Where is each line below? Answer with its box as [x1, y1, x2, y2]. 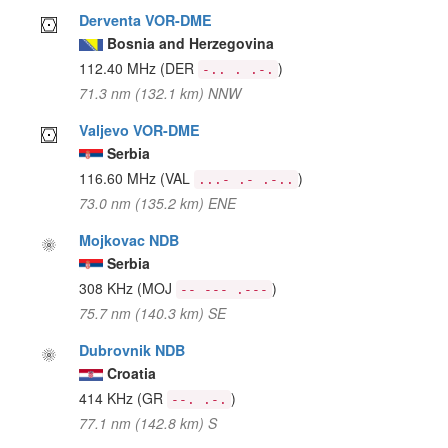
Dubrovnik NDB [79, 339, 186, 360]
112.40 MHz [79, 57, 161, 78]
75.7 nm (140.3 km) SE [79, 302, 227, 323]
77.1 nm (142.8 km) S [79, 412, 218, 433]
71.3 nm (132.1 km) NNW [79, 82, 242, 103]
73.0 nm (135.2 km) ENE [79, 192, 237, 213]
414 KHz [79, 387, 138, 408]
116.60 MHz [79, 167, 161, 188]
